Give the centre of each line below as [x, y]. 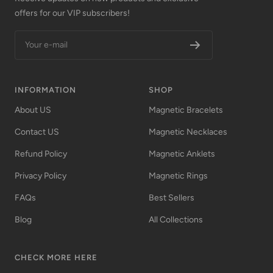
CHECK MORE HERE [56, 258]
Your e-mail [46, 45]
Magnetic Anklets [182, 154]
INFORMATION [45, 90]
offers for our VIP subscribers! [72, 13]
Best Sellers [172, 198]
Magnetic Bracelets [186, 110]
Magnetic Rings [178, 176]
